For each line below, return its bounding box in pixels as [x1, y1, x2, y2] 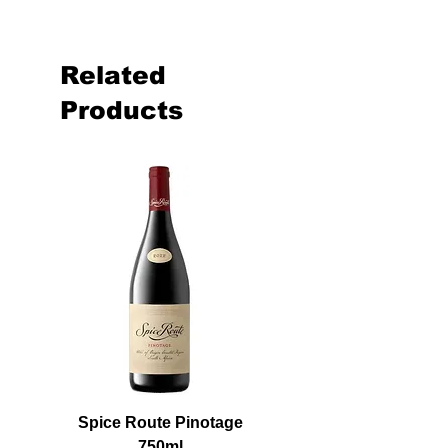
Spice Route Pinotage [77, 413, 243, 431]
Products [60, 95, 183, 124]
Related [60, 60, 166, 89]
